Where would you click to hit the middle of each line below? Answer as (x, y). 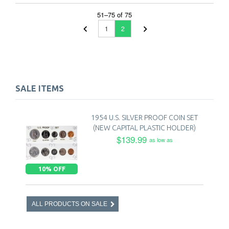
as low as (161, 139)
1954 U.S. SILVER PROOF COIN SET (144, 117)
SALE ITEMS (40, 88)
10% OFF (52, 169)
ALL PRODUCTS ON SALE (70, 204)
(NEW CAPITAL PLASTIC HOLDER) (144, 128)
